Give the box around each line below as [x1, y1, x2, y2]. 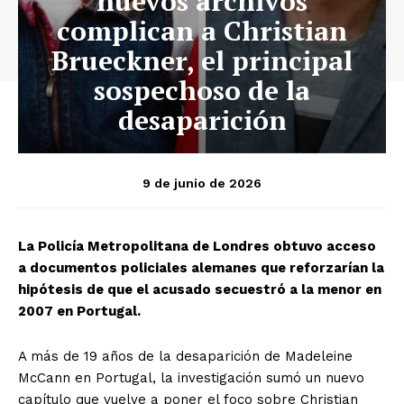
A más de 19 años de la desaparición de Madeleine [18, 347, 353, 364]
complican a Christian [57, 12, 347, 49]
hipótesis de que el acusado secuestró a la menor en [18, 280, 381, 298]
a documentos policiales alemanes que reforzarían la [18, 259, 384, 276]
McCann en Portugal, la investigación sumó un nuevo [18, 369, 364, 386]
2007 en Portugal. [18, 302, 141, 319]
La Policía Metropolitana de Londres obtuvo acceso [18, 237, 376, 254]
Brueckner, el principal [51, 41, 353, 78]
